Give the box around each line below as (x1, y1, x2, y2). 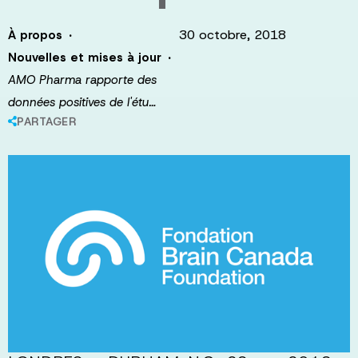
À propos (8, 27, 62, 43)
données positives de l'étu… (8, 94, 155, 110)
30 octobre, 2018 (179, 26, 286, 43)
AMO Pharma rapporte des (8, 72, 157, 88)
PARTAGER (17, 114, 76, 129)
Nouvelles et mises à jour (8, 50, 161, 66)
